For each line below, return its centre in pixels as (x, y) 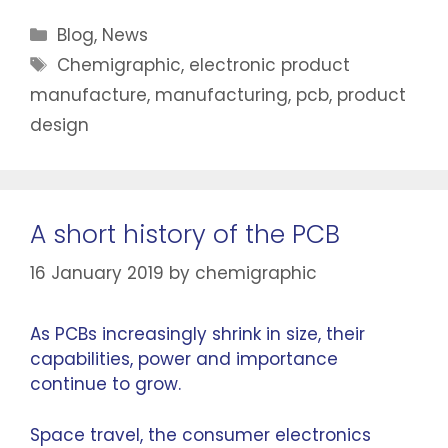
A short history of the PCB (185, 234)
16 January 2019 (97, 273)
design (59, 124)
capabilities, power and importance (184, 359)
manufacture (88, 94)
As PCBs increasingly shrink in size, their (197, 334)
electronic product (270, 64)
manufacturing (221, 94)
